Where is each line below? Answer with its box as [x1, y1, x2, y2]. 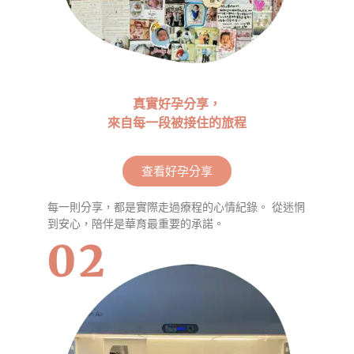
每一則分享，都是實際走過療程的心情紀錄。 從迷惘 [47, 198, 305, 214]
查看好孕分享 [141, 162, 213, 179]
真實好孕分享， [133, 94, 221, 112]
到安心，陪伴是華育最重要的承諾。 [47, 215, 224, 231]
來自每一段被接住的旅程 [107, 113, 247, 131]
